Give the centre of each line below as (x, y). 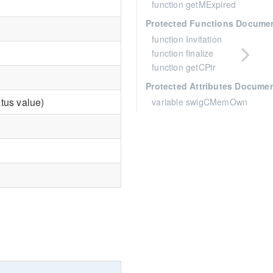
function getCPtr (184, 67)
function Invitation (187, 39)
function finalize (183, 53)
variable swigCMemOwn (200, 102)
